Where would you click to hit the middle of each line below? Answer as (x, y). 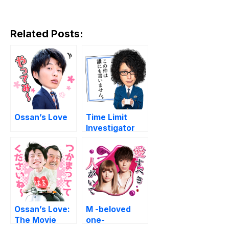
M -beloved (108, 209)
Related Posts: (47, 33)
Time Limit (107, 117)
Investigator (110, 128)
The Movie (35, 220)
